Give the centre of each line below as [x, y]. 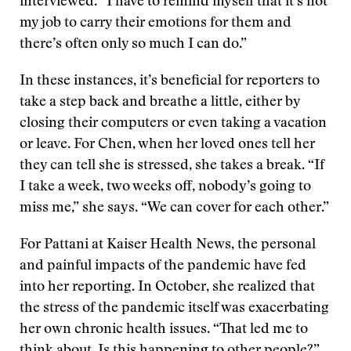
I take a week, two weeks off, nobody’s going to [165, 187]
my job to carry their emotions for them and [156, 24]
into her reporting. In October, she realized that [167, 288]
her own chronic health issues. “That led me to [164, 330]
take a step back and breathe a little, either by [160, 103]
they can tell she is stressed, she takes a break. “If [172, 166]
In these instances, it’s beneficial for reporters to [170, 81]
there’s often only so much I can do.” [133, 45]
